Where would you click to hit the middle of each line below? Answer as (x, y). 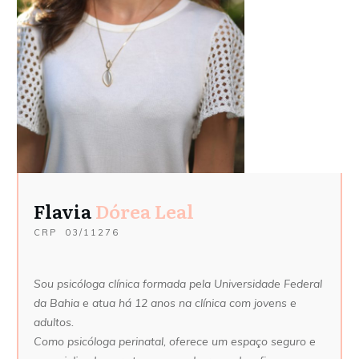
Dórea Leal (143, 211)
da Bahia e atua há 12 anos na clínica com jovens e (165, 303)
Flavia (63, 211)
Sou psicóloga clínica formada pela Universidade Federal (178, 284)
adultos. (54, 323)
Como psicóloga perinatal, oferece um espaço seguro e (175, 342)
